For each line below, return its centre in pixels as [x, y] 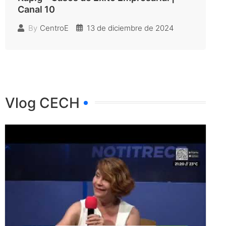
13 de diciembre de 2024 [130, 28]
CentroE [54, 28]
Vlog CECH [42, 103]
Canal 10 [36, 9]
